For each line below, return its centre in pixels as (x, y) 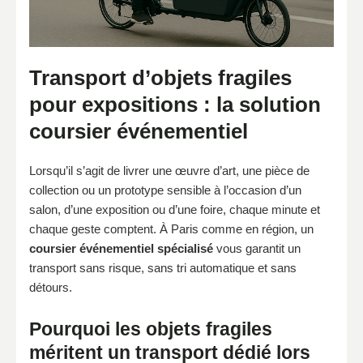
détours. (51, 287)
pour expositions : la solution (175, 104)
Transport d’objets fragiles (160, 77)
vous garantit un (257, 248)
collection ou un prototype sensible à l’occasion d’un (165, 190)
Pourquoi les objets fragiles (151, 329)
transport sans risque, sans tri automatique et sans (163, 267)
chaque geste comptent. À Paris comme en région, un (171, 228)
